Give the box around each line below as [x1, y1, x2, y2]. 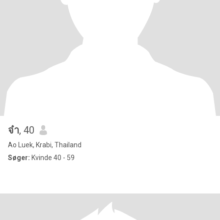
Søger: [8, 154, 30, 162]
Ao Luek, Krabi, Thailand [8, 141, 82, 149]
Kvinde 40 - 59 [30, 154, 75, 162]
